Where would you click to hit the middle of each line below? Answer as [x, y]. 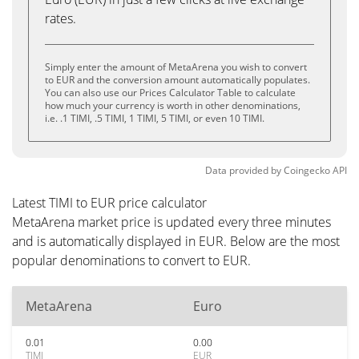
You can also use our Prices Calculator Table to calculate [170, 93]
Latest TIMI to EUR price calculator [109, 203]
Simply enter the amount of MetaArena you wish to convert [176, 67]
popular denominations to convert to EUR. [131, 260]
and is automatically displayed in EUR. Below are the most [176, 241]
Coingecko [307, 170]
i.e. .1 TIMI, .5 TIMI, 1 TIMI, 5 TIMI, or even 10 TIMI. [155, 118]
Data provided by [243, 170]
